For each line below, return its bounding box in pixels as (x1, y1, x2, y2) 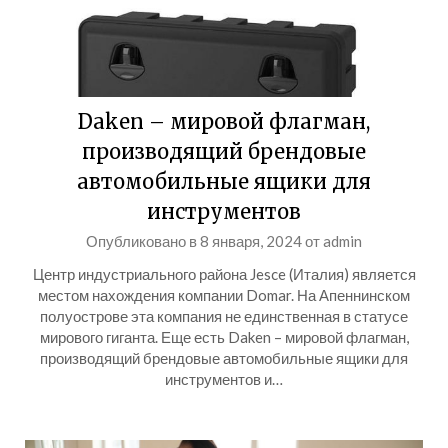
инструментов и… (165, 370, 283, 388)
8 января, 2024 (200, 232, 302, 250)
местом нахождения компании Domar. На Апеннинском (38, 286, 410, 304)
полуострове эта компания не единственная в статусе (40, 307, 408, 325)
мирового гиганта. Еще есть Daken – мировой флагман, (39, 328, 409, 346)
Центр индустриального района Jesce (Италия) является (32, 265, 416, 283)
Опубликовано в (86, 232, 200, 250)
